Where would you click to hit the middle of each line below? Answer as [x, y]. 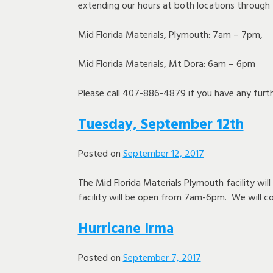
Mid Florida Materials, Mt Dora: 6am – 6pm [166, 64]
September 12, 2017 [163, 154]
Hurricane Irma [126, 229]
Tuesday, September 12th [161, 125]
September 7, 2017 [162, 258]
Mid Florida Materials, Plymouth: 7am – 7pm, [170, 35]
